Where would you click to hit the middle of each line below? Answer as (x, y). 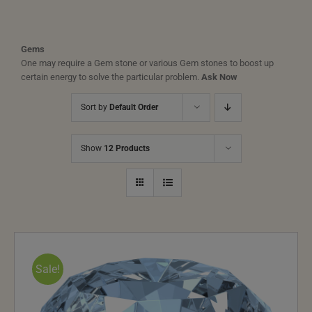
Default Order (133, 108)
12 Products (126, 149)
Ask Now (219, 77)
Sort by (95, 108)
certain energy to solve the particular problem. (111, 77)
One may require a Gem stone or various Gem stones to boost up (147, 63)
